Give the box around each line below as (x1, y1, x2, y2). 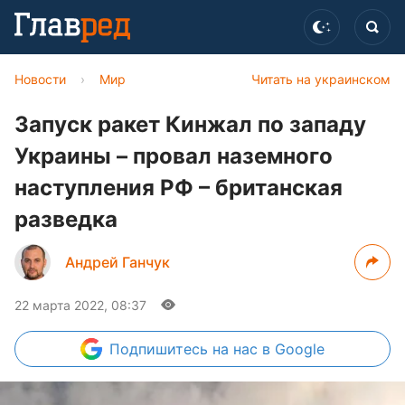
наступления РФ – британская (14, 174, 343, 201)
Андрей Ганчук (65, 253, 170, 271)
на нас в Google (212, 340, 325, 358)
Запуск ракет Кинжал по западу (14, 111, 366, 137)
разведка (14, 206, 118, 232)
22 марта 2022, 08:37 (14, 297, 146, 313)
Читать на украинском (251, 71, 391, 87)
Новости (14, 71, 66, 87)
